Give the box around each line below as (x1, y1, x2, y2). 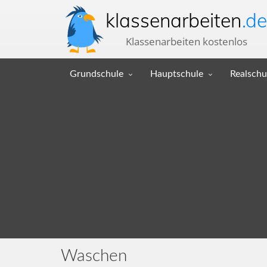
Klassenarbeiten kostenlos (125, 35, 247, 48)
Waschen (61, 247, 127, 264)
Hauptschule (150, 69, 203, 79)
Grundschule (70, 69, 123, 79)
